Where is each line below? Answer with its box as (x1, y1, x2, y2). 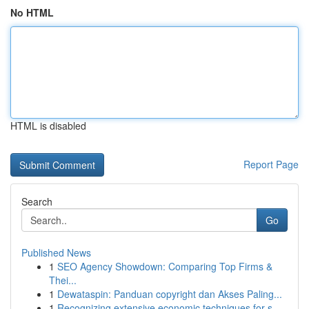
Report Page (243, 157, 299, 171)
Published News (21, 246, 91, 259)
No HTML (10, 6, 54, 19)
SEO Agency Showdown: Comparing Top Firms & (57, 259, 272, 273)
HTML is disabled (10, 119, 86, 132)
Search (21, 195, 52, 208)
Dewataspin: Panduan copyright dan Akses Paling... (57, 287, 282, 301)
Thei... (49, 273, 77, 287)
